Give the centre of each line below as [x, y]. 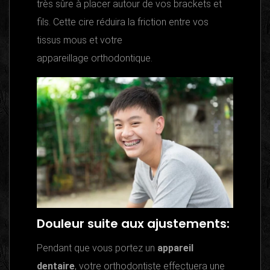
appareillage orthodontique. [95, 58]
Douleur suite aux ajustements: [133, 224]
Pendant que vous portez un [97, 248]
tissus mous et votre [80, 40]
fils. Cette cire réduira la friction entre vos [123, 22]
